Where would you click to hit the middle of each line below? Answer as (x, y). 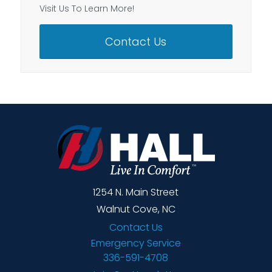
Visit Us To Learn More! (87, 8)
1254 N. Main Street (136, 192)
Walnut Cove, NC (136, 209)
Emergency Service (136, 243)
